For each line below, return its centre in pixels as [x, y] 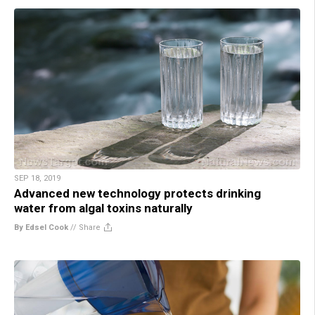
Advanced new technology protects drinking [137, 193]
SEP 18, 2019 [37, 178]
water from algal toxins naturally [103, 208]
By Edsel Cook [41, 227]
